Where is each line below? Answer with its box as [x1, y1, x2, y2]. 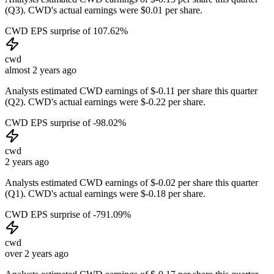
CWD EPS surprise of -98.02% [5, 117, 126, 128]
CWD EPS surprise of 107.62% [5, 25, 128, 36]
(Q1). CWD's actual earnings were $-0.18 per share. [5, 188, 206, 199]
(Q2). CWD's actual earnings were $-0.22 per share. [5, 96, 206, 107]
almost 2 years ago [5, 64, 76, 75]
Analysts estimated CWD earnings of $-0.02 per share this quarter [5, 177, 258, 188]
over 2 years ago [5, 248, 68, 259]
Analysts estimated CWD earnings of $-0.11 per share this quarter [5, 85, 257, 96]
